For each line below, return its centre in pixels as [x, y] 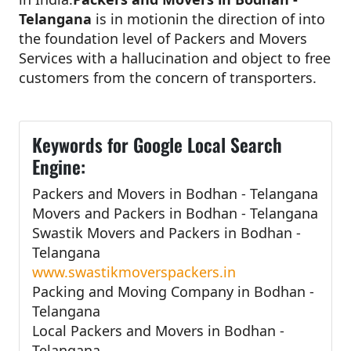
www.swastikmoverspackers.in [134, 271]
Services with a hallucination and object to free [175, 58]
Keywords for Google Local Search [157, 144]
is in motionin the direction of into [210, 18]
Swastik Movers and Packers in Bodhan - [166, 232]
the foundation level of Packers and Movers [163, 38]
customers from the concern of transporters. [168, 77]
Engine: [59, 166]
